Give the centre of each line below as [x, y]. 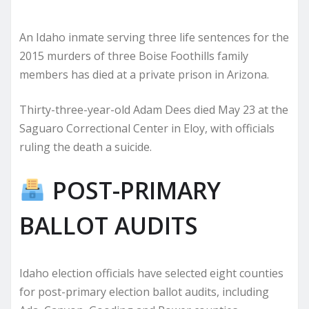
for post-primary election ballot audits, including [144, 291]
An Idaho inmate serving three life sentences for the [154, 37]
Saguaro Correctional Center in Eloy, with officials [147, 128]
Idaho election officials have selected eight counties [151, 273]
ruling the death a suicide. [86, 147]
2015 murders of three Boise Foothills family [134, 56]
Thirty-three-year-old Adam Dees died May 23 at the [154, 109]
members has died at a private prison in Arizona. [144, 74]
